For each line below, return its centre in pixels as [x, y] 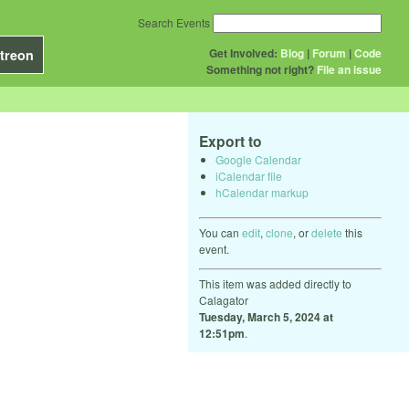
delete [327, 232]
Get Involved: [243, 53]
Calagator [224, 299]
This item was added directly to [275, 283]
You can [220, 232]
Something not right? [260, 69]
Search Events [174, 22]
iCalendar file [249, 175]
